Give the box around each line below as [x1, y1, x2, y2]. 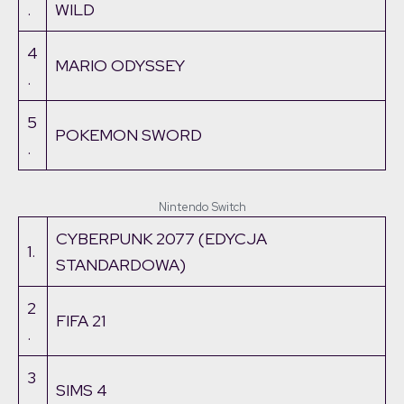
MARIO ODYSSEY [55, 55, 185, 77]
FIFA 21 [56, 310, 106, 332]
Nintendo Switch [158, 199, 246, 216]
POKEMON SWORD [55, 124, 202, 146]
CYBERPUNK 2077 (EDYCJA [56, 228, 267, 250]
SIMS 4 [56, 380, 107, 401]
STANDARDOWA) [56, 254, 186, 276]
